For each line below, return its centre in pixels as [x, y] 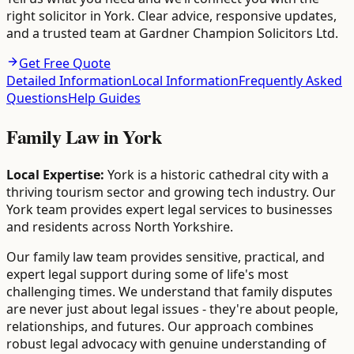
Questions [37, 98]
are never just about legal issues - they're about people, [172, 309]
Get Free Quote [65, 64]
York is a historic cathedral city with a [218, 175]
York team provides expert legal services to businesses [169, 210]
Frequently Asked [290, 81]
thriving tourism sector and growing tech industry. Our [171, 192]
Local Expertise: [55, 175]
